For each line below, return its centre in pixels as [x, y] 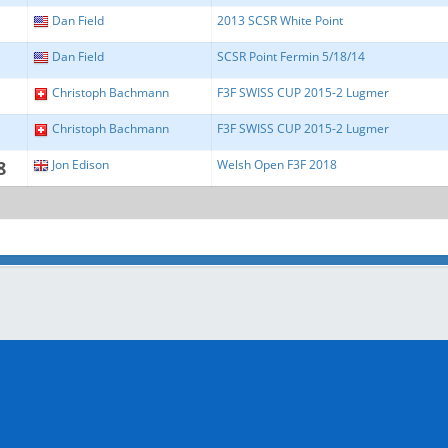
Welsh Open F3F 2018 [277, 164]
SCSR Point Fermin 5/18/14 [291, 56]
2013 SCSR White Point [280, 20]
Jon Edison [80, 164]
